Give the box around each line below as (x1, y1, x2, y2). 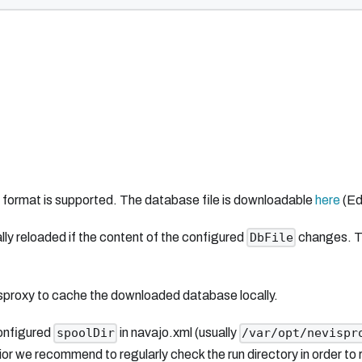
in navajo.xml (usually (116, 326, 239, 340)
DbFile (249, 229, 293, 245)
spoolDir (56, 326, 115, 341)
